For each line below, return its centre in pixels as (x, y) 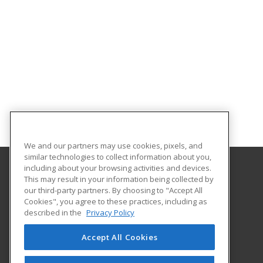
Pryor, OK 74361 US (85, 220)
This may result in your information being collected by (119, 179)
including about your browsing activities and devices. (118, 168)
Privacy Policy (110, 212)
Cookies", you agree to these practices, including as (116, 201)
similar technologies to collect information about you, (118, 156)
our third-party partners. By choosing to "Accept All (113, 190)
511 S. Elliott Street (84, 207)
